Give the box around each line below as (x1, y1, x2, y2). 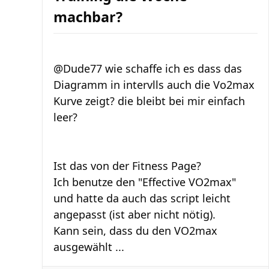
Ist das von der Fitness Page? (53, 158, 201, 173)
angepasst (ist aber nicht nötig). (53, 207, 216, 222)
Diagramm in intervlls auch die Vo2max (53, 77, 255, 92)
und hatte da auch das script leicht (53, 190, 231, 205)
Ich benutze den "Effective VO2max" (53, 174, 236, 189)
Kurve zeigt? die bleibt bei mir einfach (53, 93, 245, 108)
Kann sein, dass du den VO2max (53, 223, 217, 238)
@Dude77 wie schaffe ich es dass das (53, 61, 242, 76)
